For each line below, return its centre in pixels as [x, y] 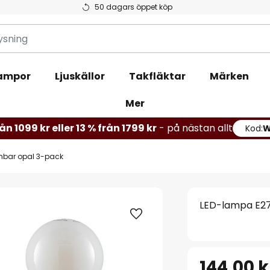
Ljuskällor [80, 76]
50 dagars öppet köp [133, 7]
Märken [229, 76]
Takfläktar [157, 76]
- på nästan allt [196, 128]
